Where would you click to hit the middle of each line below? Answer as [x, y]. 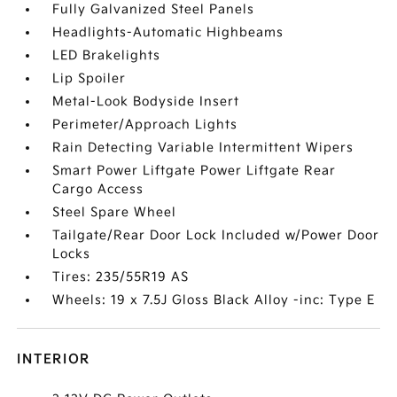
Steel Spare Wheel [115, 212]
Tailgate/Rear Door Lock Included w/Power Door [216, 235]
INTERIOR [54, 359]
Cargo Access [98, 189]
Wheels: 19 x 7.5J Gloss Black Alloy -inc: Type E [214, 300]
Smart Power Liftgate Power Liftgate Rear [195, 171]
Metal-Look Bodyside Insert [146, 101]
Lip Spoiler [90, 78]
